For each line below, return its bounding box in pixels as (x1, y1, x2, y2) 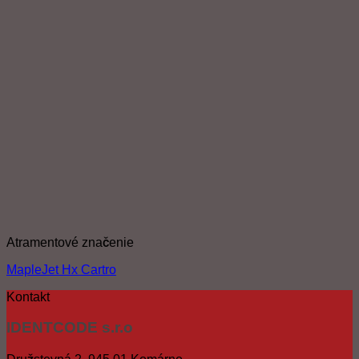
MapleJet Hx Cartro (6, 262, 116, 276)
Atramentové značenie (6, 235, 134, 249)
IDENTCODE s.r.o (6, 319, 133, 337)
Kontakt (6, 289, 50, 304)
